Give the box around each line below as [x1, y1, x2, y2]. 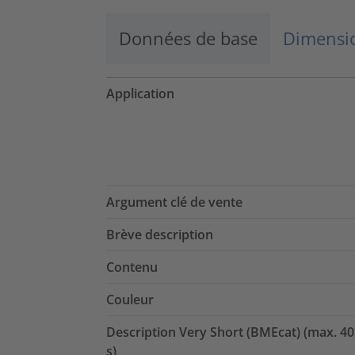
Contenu [106, 258, 158, 277]
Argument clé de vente [106, 193, 242, 212]
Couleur [106, 291, 154, 309]
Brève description [106, 226, 213, 244]
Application [106, 85, 174, 103]
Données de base [119, 26, 258, 51]
